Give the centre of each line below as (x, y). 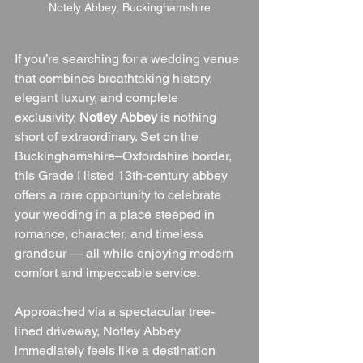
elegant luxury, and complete (98, 97)
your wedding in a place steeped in (116, 214)
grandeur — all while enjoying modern (126, 253)
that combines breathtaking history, (115, 78)
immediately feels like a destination (117, 350)
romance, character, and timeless (111, 233)
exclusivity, (47, 117)
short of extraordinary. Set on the (108, 136)
